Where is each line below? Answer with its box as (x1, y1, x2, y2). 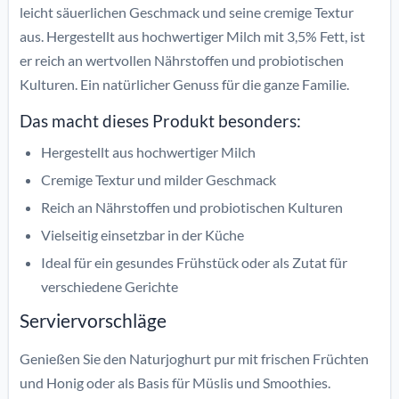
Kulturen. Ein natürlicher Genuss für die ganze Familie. (20, 76, 349, 94)
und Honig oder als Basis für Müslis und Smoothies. (20, 374, 330, 392)
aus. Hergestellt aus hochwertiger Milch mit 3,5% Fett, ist (20, 28, 365, 45)
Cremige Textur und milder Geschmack (41, 171, 276, 189)
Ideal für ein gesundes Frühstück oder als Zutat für (41, 254, 347, 272)
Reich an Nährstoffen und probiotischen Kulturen (41, 199, 343, 216)
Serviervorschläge (20, 309, 167, 333)
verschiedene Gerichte (41, 278, 178, 296)
